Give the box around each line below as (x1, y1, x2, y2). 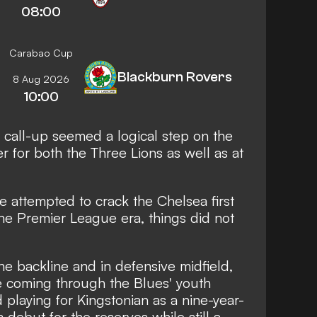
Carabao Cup (9, 46, 73, 59)
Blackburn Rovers (117, 68, 232, 85)
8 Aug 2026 (13, 72, 69, 85)
